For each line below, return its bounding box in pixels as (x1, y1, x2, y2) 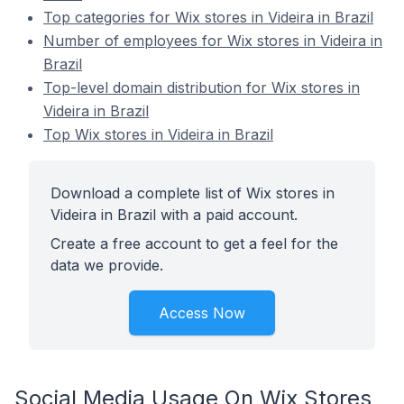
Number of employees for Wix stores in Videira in (43, 32, 382, 50)
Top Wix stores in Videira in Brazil (43, 125, 273, 143)
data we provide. (50, 256, 163, 274)
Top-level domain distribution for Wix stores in (43, 78, 360, 96)
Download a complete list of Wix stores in (50, 184, 335, 202)
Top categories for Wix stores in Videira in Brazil (43, 8, 373, 26)
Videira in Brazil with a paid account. (50, 206, 298, 224)
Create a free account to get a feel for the (50, 234, 338, 252)
